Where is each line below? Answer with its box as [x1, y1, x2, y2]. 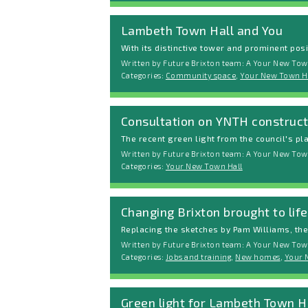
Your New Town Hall [165, 162, 243, 171]
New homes [235, 252, 280, 262]
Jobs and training [165, 252, 232, 262]
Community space [165, 71, 236, 80]
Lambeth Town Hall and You [121, 22, 283, 38]
